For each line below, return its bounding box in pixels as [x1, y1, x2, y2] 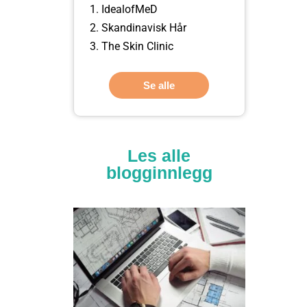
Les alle [127, 145, 191, 165]
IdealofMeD [101, 2, 158, 16]
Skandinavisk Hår [101, 21, 186, 34]
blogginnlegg [106, 162, 212, 182]
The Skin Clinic [101, 39, 173, 53]
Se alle [143, 79, 175, 91]
